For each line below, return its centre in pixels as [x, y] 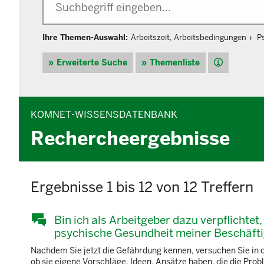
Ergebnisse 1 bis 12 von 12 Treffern [142, 187]
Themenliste [175, 63]
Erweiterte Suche [92, 63]
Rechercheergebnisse [130, 138]
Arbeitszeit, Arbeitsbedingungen [189, 38]
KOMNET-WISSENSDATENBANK [104, 115]
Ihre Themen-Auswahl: [85, 38]
